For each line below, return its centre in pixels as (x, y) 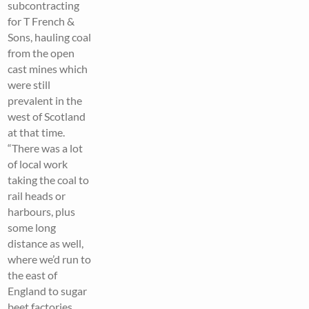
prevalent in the (45, 100)
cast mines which (48, 68)
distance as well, (46, 243)
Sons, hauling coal (50, 37)
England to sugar (48, 290)
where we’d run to (50, 259)
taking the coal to (49, 179)
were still (29, 84)
